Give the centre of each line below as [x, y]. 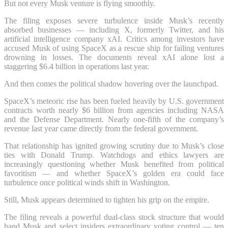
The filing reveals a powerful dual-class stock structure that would [114, 217]
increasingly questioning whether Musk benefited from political [114, 164]
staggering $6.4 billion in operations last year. [77, 66]
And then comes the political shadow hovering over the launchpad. [111, 83]
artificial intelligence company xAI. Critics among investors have [114, 39]
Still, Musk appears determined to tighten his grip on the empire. [107, 199]
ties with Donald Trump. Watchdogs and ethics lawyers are [114, 155]
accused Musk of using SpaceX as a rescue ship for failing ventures [114, 48]
